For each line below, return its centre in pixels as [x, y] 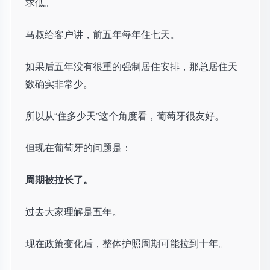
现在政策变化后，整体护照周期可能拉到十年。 [127, 243]
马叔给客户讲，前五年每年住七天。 [102, 34]
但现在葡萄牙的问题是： [78, 148]
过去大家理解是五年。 [74, 212]
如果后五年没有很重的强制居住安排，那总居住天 [131, 66]
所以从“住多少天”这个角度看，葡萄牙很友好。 [125, 116]
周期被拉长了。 [59, 180]
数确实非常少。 [59, 84]
